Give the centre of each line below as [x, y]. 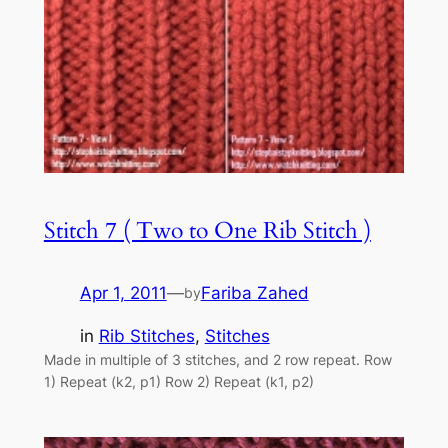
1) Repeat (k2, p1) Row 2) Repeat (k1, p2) [210, 382]
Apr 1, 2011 [123, 293]
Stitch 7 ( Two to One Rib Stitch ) [207, 231]
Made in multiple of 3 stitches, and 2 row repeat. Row [217, 360]
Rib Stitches [146, 336]
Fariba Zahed [254, 293]
